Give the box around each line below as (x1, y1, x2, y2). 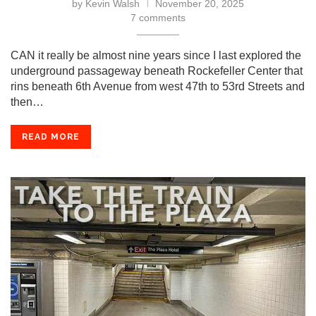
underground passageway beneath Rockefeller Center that (11, 65, 303, 77)
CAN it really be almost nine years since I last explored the (11, 49, 301, 61)
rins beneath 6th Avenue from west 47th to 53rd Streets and (11, 80, 305, 92)
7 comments (130, 12, 186, 23)
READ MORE (22, 132, 80, 142)
